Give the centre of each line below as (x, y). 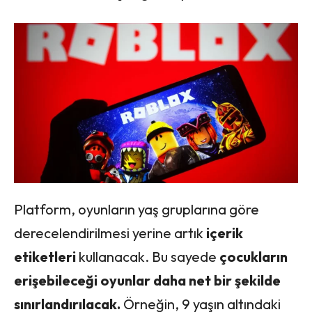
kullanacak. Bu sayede (148, 256)
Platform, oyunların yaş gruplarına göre (136, 209)
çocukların (253, 256)
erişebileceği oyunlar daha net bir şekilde (147, 280)
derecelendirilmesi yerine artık (110, 233)
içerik (225, 233)
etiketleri (45, 256)
